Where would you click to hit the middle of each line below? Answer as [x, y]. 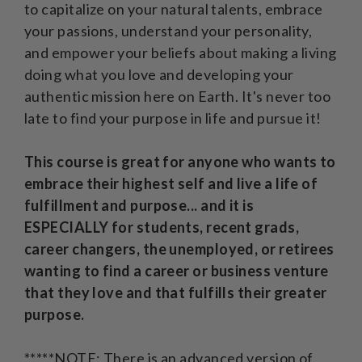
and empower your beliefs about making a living [181, 52]
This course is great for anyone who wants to [180, 161]
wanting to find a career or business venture [177, 270]
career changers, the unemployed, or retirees [179, 248]
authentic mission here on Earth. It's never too [178, 96]
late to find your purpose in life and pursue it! [173, 118]
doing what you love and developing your [159, 74]
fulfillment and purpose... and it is [139, 205]
